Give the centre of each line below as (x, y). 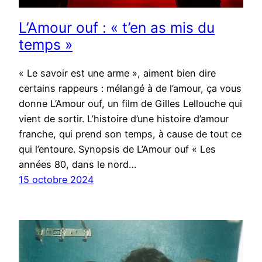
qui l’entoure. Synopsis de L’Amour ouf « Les (117, 149)
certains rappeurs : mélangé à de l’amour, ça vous (130, 88)
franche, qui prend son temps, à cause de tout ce (130, 134)
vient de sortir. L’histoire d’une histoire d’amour (124, 118)
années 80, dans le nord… (77, 164)
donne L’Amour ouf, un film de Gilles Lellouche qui (130, 103)
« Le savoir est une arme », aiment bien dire (117, 73)
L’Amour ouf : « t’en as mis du (117, 28)
